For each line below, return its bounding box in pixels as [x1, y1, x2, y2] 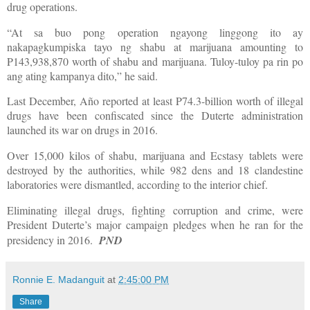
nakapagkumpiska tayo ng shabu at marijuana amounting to [7, 39, 303, 54]
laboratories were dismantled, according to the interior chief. [7, 177, 268, 192]
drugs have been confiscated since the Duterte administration [7, 108, 303, 123]
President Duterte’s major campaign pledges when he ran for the [7, 217, 303, 232]
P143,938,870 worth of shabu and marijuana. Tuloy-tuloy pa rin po [7, 53, 303, 69]
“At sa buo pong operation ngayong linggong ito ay [7, 24, 303, 39]
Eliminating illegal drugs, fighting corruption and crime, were [7, 203, 303, 218]
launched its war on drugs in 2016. [7, 122, 158, 138]
